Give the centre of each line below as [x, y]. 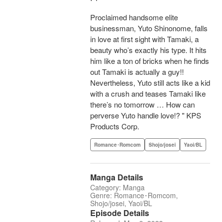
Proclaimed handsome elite [134, 17]
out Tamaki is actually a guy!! [137, 72]
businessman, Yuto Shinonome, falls [149, 28]
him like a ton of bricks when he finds [150, 61]
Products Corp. [115, 126]
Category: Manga [117, 188]
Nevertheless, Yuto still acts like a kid [150, 83]
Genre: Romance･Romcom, [134, 195]
